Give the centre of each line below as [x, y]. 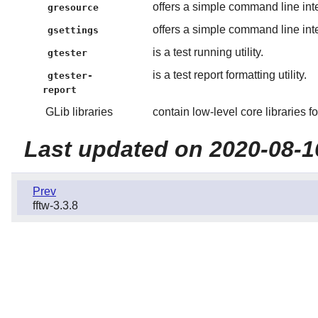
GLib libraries [79, 112]
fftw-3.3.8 [55, 206]
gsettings [73, 31]
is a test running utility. [208, 53]
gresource [73, 8]
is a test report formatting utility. [229, 75]
